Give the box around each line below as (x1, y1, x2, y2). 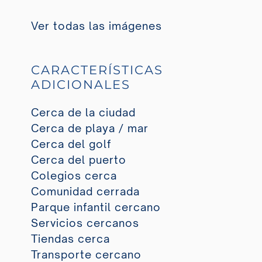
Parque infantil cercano (30, 201, 161, 214)
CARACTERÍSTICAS (30, 62, 163, 77)
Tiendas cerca (30, 232, 110, 246)
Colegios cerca (30, 169, 117, 182)
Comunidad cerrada (30, 185, 140, 198)
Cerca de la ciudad (30, 106, 136, 119)
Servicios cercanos (30, 216, 139, 230)
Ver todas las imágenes (30, 19, 162, 32)
